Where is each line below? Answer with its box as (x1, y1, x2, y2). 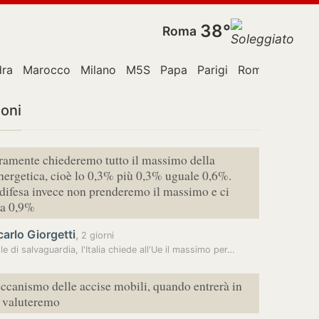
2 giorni (78, 230, 114, 241)
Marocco (23, 63, 70, 77)
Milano (80, 63, 116, 77)
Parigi (197, 63, 228, 77)
